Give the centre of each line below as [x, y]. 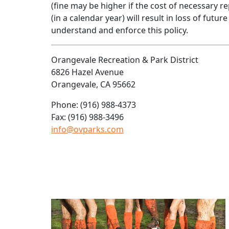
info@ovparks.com [87, 130]
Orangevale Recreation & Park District [125, 60]
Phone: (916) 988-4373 [94, 105]
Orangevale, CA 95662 [93, 85]
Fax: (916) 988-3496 [87, 117]
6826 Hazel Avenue [87, 72]
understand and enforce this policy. [120, 30]
